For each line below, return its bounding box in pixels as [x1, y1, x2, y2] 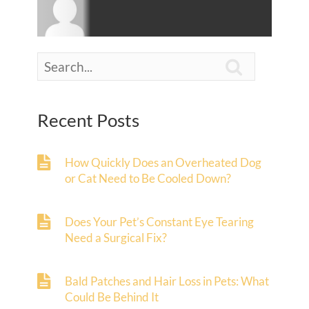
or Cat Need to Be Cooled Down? [65, 171, 231, 186]
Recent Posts [37, 110, 139, 130]
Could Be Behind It [65, 290, 159, 304]
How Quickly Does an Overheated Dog [65, 155, 261, 170]
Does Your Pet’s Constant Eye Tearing [65, 215, 254, 229]
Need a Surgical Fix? [65, 230, 167, 245]
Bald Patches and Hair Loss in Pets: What [65, 274, 269, 288]
